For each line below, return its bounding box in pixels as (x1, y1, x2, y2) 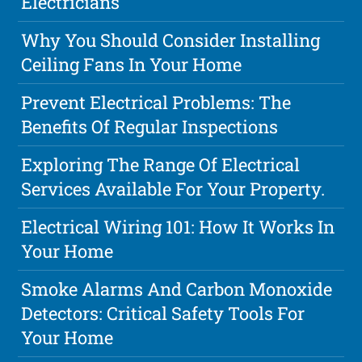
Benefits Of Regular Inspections (21, 114, 279, 138)
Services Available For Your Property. (21, 176, 326, 200)
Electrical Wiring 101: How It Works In (21, 214, 335, 238)
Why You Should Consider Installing (21, 27, 321, 52)
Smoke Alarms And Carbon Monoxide (21, 276, 333, 301)
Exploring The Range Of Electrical (21, 152, 301, 176)
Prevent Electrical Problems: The (21, 90, 292, 114)
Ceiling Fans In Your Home (21, 52, 242, 76)
